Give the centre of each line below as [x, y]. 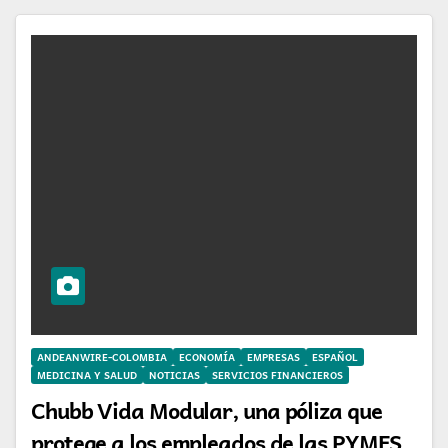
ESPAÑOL [335, 356]
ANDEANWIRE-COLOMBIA [102, 356]
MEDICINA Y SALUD [87, 374]
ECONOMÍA [207, 356]
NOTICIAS [174, 374]
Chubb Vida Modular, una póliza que [206, 409]
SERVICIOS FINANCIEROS [277, 374]
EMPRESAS [273, 356]
